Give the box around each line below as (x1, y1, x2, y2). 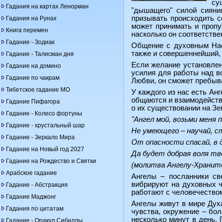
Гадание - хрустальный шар (6, 122, 85, 129)
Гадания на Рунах (6, 15, 56, 22)
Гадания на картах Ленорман (6, 3, 89, 10)
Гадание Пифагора (6, 98, 60, 105)
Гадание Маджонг (6, 193, 56, 200)
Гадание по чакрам (6, 74, 59, 81)
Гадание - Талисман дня (6, 51, 74, 57)
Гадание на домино (6, 62, 61, 69)
